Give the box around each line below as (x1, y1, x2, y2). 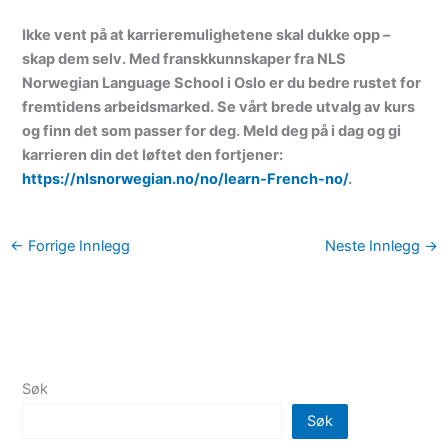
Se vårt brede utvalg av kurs (214, 97, 416, 116)
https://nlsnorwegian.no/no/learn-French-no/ (22, 169, 349, 188)
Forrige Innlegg (23, 237, 130, 256)
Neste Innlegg (325, 237, 425, 256)
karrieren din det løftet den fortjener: (22, 145, 284, 164)
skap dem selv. (22, 49, 130, 68)
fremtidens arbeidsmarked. (22, 97, 215, 116)
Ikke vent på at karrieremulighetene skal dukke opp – (22, 25, 391, 44)
